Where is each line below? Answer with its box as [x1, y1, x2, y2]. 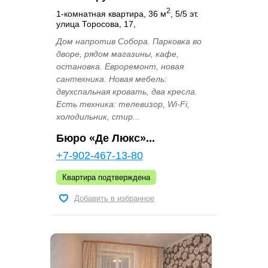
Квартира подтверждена [62, 173, 150, 182]
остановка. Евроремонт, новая [56, 62, 184, 72]
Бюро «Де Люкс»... [56, 132, 155, 145]
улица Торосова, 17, [56, 19, 136, 29]
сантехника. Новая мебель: [56, 74, 167, 84]
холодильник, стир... [56, 112, 140, 122]
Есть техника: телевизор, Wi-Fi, [56, 99, 190, 109]
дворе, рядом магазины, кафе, [56, 49, 179, 59]
